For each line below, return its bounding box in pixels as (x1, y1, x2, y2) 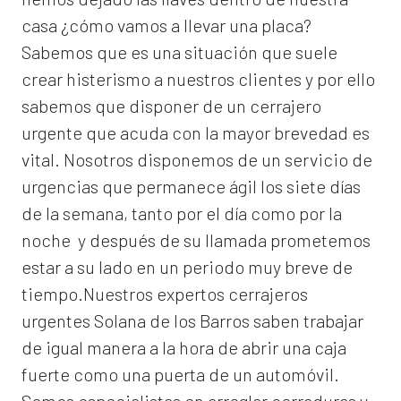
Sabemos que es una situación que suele (21, 41, 337, 64)
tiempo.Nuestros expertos (21, 283, 228, 305)
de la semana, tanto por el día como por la (21, 202, 342, 225)
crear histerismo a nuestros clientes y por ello (21, 68, 375, 90)
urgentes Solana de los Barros (21, 310, 250, 332)
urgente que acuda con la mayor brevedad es (21, 122, 370, 144)
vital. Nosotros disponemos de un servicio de (21, 149, 372, 171)
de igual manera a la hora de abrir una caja (21, 337, 346, 359)
